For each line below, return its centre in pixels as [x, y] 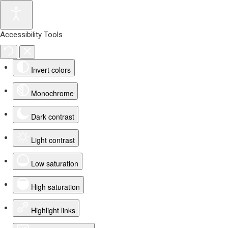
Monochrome [52, 93]
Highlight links [53, 210]
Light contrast [53, 140]
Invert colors [51, 70]
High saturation [55, 187]
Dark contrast [53, 117]
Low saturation [55, 163]
